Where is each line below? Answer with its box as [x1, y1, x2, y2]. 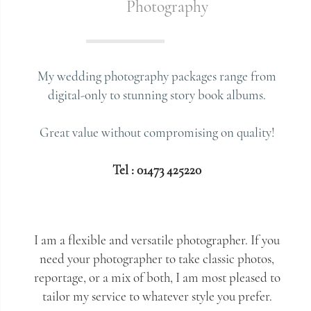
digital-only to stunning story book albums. [48, 87, 267, 103]
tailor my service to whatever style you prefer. [42, 288, 272, 304]
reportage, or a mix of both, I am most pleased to [33, 269, 280, 285]
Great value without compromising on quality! [39, 124, 275, 140]
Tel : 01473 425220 [112, 162, 202, 178]
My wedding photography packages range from [37, 68, 277, 84]
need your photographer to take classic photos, [40, 251, 275, 267]
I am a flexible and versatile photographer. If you [34, 232, 280, 248]
